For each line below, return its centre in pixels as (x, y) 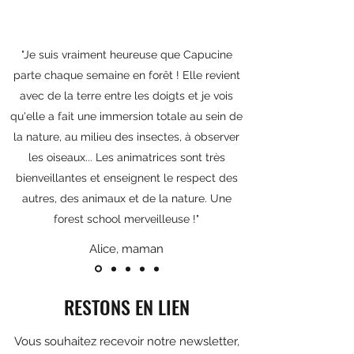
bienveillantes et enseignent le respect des (126, 178)
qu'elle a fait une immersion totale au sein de (126, 116)
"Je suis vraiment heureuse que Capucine (126, 55)
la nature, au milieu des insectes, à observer (126, 137)
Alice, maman (126, 249)
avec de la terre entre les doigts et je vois (126, 96)
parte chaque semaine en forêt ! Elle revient (126, 75)
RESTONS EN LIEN (126, 307)
